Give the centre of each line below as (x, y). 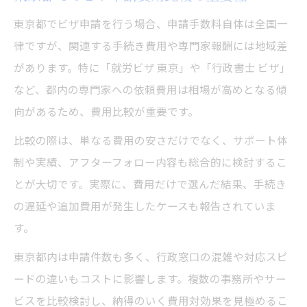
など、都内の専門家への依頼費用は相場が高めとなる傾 (150, 89)
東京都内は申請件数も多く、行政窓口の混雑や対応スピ (151, 257)
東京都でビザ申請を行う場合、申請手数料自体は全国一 (151, 24)
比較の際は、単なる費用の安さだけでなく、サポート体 (151, 140)
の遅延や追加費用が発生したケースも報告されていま (145, 206)
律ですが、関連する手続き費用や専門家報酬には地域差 (151, 46)
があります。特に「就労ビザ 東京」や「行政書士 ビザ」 (152, 67)
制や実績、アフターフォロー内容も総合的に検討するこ (150, 162)
